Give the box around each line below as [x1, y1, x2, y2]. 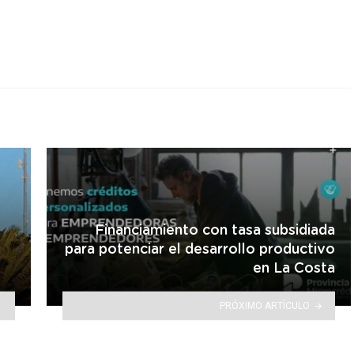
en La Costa [253, 261, 335, 276]
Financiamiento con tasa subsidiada [95, 223, 335, 238]
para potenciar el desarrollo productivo [65, 242, 335, 257]
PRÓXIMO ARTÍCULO [220, 299, 311, 311]
